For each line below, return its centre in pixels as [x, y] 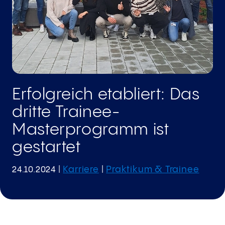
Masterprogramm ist [91, 130]
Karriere [81, 169]
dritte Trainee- [66, 112]
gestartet [46, 147]
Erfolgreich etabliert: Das [106, 94]
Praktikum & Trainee [153, 169]
